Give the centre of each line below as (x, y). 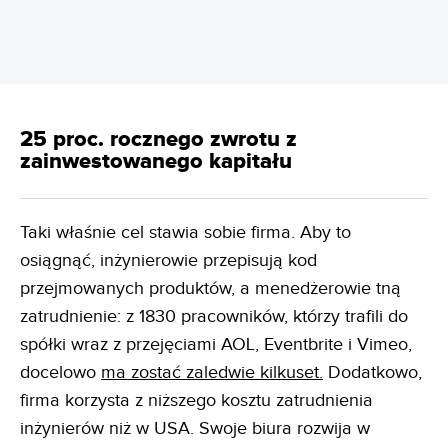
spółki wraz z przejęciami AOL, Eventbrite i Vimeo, (216, 344)
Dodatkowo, (372, 372)
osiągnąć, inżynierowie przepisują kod (168, 260)
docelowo (60, 372)
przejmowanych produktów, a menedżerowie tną (210, 288)
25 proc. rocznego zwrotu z (158, 139)
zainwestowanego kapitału (156, 161)
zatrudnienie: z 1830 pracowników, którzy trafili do (214, 316)
